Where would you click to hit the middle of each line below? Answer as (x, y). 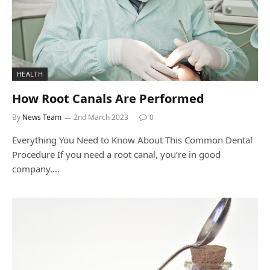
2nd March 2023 (101, 117)
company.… (36, 168)
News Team (42, 117)
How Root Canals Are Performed (108, 98)
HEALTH (30, 74)
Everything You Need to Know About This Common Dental (132, 140)
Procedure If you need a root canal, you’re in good (116, 154)
